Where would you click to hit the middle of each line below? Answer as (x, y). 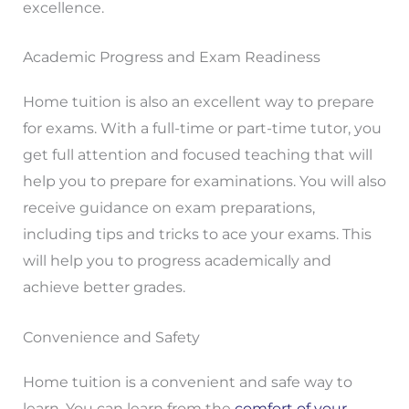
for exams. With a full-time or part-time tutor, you (202, 129)
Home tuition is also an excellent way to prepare (198, 102)
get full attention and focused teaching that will (197, 155)
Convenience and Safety (111, 337)
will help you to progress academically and (177, 261)
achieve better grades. (104, 288)
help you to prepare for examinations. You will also (204, 182)
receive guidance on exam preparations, (168, 208)
